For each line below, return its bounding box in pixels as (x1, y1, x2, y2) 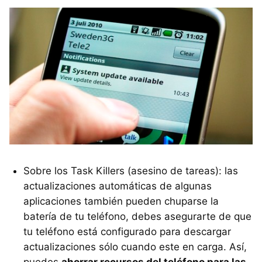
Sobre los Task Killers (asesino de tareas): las (23, 164, 238, 177)
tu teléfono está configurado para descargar (23, 225, 231, 237)
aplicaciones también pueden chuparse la (23, 195, 219, 207)
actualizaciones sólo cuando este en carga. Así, (23, 240, 247, 253)
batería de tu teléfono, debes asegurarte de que (23, 210, 251, 222)
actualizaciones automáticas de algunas (23, 180, 212, 192)
